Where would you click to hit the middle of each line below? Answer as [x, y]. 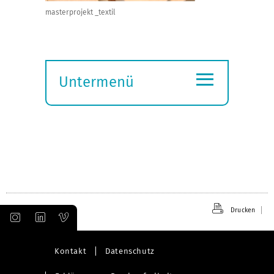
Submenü [90, 98]
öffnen [80, 115]
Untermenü [96, 82]
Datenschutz [130, 251]
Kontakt [71, 251]
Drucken [243, 210]
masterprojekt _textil [80, 12]
